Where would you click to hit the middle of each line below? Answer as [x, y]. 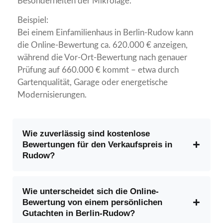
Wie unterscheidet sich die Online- [91, 191]
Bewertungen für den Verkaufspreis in [97, 144]
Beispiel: [33, 20]
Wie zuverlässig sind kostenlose [86, 133]
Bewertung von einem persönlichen [92, 202]
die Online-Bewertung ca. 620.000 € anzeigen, [103, 45]
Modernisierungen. [52, 95]
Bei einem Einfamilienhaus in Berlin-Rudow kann [105, 33]
